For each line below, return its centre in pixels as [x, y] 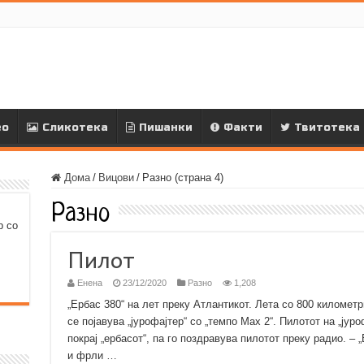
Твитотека [327, 128]
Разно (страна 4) [182, 178]
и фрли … [92, 355]
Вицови [116, 178]
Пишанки [165, 128]
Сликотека [75, 128]
